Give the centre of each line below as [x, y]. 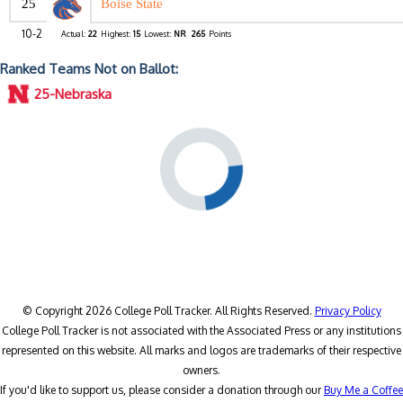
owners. [201, 371]
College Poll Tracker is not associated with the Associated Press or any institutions [201, 331]
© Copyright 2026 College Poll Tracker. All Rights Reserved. [168, 311]
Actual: [74, 34]
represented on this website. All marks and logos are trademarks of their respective [201, 351]
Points [220, 34]
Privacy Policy [348, 311]
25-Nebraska [73, 94]
